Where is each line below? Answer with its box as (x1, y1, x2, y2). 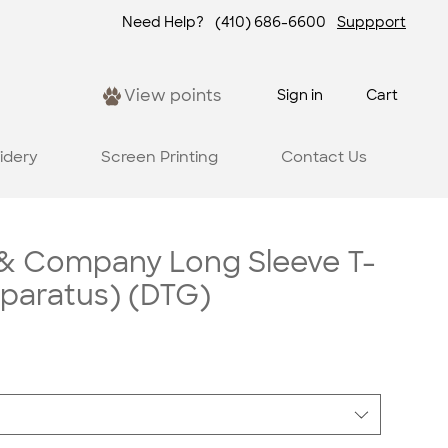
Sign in (277, 86, 324, 105)
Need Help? (121, 13, 204, 32)
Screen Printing (100, 146, 218, 167)
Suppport (337, 13, 406, 32)
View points (123, 85, 221, 107)
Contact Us (280, 146, 367, 167)
